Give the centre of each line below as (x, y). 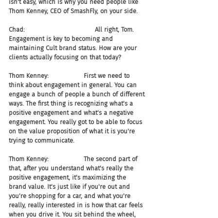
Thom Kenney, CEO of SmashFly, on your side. (73, 11)
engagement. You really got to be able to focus (76, 122)
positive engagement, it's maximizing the (68, 177)
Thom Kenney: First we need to (70, 76)
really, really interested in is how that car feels (77, 205)
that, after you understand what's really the (72, 168)
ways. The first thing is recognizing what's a (72, 103)
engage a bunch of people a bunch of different (78, 94)
